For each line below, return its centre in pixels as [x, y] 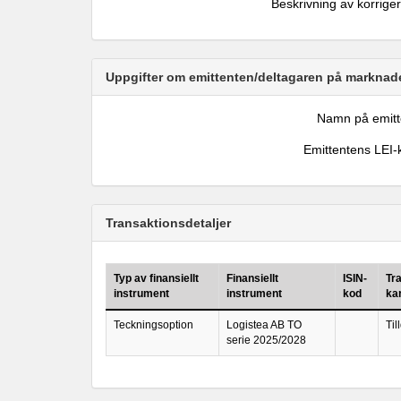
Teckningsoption [154, 325]
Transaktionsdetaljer [168, 223]
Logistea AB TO [264, 325]
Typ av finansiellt [156, 278]
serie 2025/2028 [266, 340]
